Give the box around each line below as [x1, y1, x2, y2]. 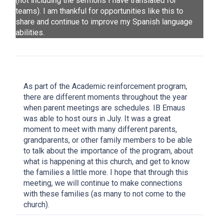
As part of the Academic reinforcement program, [23, 81, 187, 91]
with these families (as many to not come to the [23, 189, 186, 198]
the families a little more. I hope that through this [23, 167, 188, 177]
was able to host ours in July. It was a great [23, 113, 171, 123]
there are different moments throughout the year [23, 92, 187, 102]
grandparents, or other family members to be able [23, 135, 192, 145]
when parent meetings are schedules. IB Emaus [23, 103, 185, 112]
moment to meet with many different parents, [23, 124, 177, 134]
